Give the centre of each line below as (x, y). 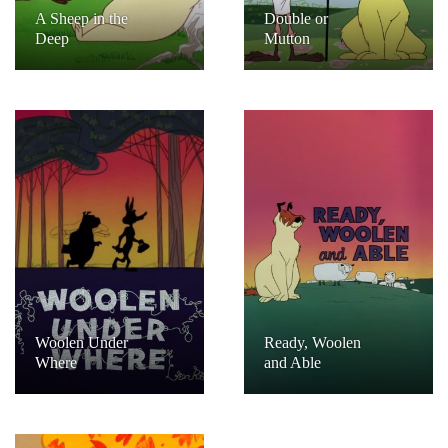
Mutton (287, 38)
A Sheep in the (81, 18)
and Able (292, 363)
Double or (296, 18)
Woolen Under (81, 343)
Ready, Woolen (312, 343)
